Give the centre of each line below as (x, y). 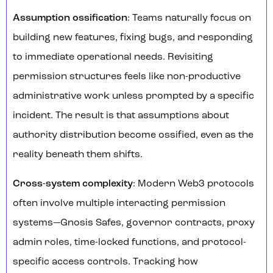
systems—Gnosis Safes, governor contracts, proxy (134, 223)
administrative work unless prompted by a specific (133, 97)
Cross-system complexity (73, 184)
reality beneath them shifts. (78, 155)
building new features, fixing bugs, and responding (133, 38)
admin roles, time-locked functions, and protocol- (129, 243)
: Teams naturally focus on (189, 19)
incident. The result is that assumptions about (121, 116)
